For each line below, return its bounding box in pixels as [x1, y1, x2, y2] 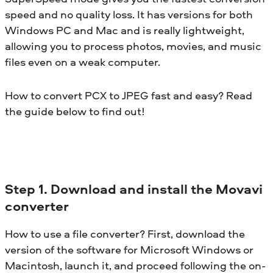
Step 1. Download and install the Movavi [5, 179, 263, 198]
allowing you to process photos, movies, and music [5, 38, 261, 54]
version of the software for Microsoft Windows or [5, 241, 253, 257]
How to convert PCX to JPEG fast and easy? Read [5, 87, 252, 103]
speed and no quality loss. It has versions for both [5, 6, 253, 22]
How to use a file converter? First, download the [5, 225, 245, 241]
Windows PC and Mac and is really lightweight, [5, 22, 244, 38]
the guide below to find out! [5, 103, 145, 119]
